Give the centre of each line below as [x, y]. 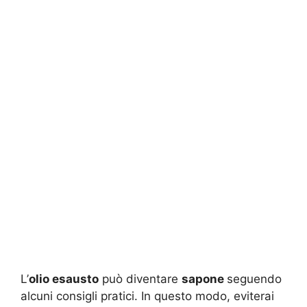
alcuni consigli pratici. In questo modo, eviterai [147, 296]
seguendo [254, 279]
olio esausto [64, 279]
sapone [204, 279]
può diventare [140, 279]
